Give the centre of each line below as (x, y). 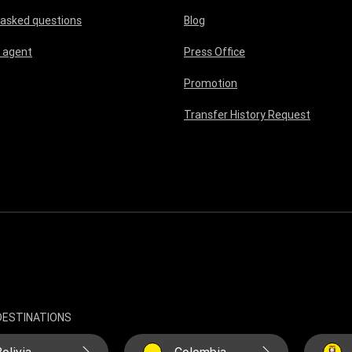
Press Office (214, 52)
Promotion (211, 83)
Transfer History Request (247, 115)
